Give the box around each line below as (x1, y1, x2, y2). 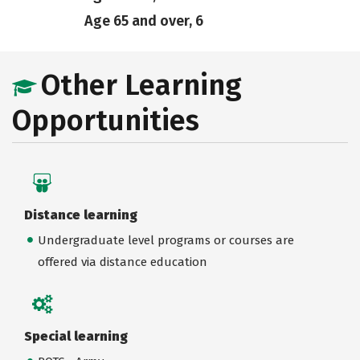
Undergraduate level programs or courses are (37, 232, 294, 247)
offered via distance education (37, 254, 207, 269)
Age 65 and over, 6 (84, 12, 203, 30)
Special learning (24, 328, 128, 344)
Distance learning (24, 207, 137, 223)
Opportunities (12, 103, 199, 138)
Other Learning (41, 67, 242, 103)
